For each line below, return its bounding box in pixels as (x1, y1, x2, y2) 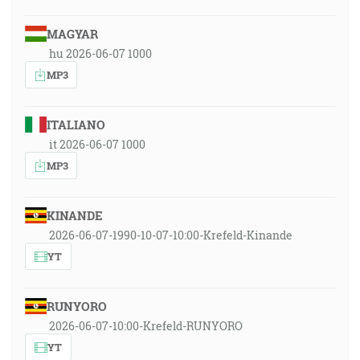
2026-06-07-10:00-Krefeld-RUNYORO (49, 318, 243, 333)
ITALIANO (46, 117, 105, 133)
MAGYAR (46, 26, 98, 42)
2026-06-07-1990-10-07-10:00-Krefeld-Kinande (49, 227, 292, 243)
